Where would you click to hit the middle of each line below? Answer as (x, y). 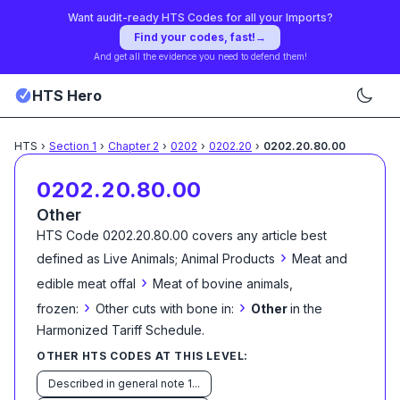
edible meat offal (86, 283)
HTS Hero (67, 96)
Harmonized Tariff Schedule (119, 330)
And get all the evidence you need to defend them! (200, 56)
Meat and (320, 258)
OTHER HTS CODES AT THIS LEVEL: (142, 356)
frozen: (58, 308)
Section (71, 146)
